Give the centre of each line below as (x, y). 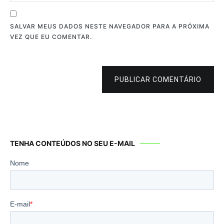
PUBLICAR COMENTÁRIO (158, 80)
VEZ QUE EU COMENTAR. (51, 37)
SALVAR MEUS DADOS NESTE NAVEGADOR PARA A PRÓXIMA (110, 26)
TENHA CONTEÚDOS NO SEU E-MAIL (72, 143)
